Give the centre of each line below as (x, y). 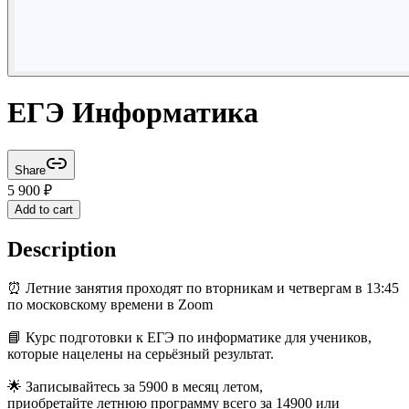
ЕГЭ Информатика (133, 113)
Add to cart (44, 209)
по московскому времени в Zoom (110, 304)
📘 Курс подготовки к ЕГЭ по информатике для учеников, (189, 337)
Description (62, 249)
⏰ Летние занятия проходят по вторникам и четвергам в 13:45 (203, 288)
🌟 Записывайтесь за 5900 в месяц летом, (135, 386)
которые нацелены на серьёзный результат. (141, 353)
